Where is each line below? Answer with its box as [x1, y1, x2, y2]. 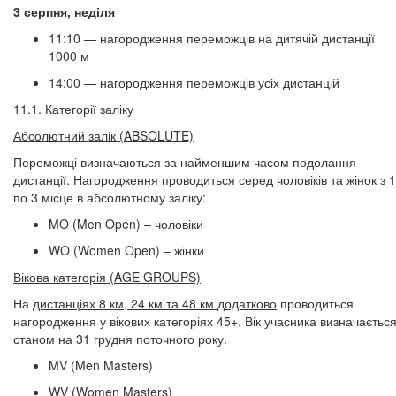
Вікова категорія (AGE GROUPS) [13, 268, 201, 286]
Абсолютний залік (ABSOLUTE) [13, 126, 194, 144]
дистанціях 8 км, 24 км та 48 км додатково [33, 294, 277, 312]
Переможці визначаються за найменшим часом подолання [13, 153, 356, 171]
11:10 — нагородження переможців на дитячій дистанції [49, 29, 375, 47]
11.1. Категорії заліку [13, 100, 133, 118]
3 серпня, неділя [13, 3, 115, 20]
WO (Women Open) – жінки [49, 241, 204, 259]
